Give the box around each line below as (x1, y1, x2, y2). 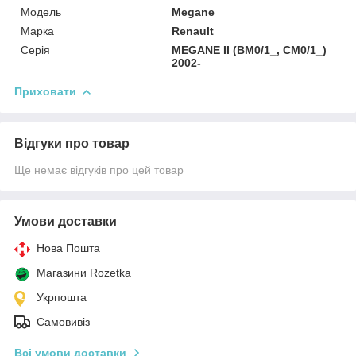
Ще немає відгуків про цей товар (14, 163, 184, 176)
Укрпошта (37, 290, 87, 304)
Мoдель (21, 5, 61, 18)
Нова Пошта (37, 241, 100, 254)
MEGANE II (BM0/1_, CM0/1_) (172, 43, 327, 56)
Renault (172, 24, 215, 37)
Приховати (14, 84, 76, 98)
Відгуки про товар (14, 136, 130, 150)
